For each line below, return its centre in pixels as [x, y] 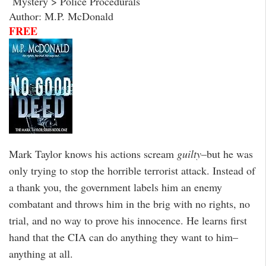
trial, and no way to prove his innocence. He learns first [128, 221]
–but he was [227, 154]
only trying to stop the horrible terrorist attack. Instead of [132, 171]
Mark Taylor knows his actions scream [91, 154]
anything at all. [41, 254]
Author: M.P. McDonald [61, 16]
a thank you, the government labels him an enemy [115, 187]
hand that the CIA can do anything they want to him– [123, 237]
